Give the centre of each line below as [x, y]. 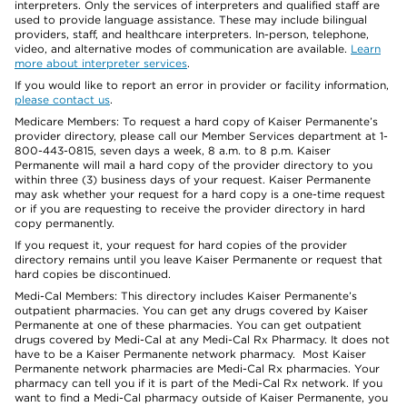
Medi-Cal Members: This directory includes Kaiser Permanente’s [186, 296]
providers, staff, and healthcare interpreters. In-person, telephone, [192, 34]
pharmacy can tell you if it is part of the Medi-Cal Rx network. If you [199, 383]
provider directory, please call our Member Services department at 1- [201, 136]
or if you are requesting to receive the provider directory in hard [190, 208]
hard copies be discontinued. [93, 274]
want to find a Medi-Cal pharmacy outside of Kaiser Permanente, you [201, 397]
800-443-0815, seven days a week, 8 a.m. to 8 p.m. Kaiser [173, 150]
